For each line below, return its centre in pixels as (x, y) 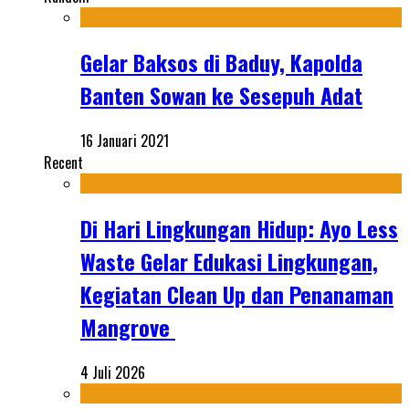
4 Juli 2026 (113, 372)
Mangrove (128, 326)
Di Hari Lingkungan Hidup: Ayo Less (239, 228)
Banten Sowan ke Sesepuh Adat (221, 95)
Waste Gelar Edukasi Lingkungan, (229, 261)
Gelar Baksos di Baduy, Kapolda (221, 63)
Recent (63, 163)
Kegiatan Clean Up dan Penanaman (237, 294)
